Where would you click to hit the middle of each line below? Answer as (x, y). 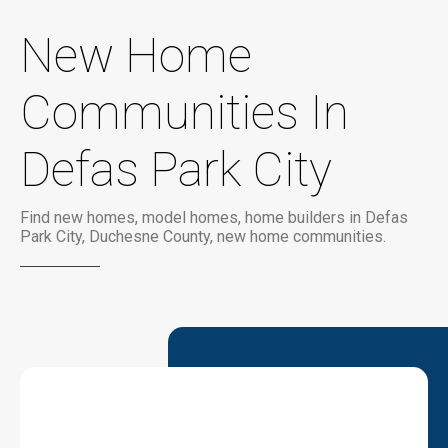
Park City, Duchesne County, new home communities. (203, 236)
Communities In (184, 112)
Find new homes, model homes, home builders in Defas (214, 217)
